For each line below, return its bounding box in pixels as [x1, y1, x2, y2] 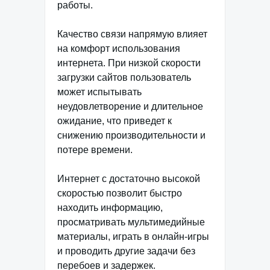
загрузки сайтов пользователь [57, 72, 191, 83]
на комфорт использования [57, 43, 180, 54]
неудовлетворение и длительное [57, 101, 203, 112]
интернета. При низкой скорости [57, 58, 201, 69]
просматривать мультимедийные [57, 217, 205, 228]
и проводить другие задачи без [57, 246, 195, 257]
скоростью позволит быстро [57, 188, 182, 199]
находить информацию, [57, 202, 163, 213]
